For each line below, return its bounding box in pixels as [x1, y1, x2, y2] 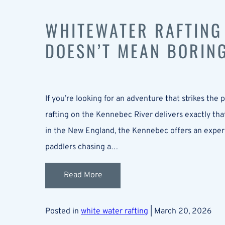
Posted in [45, 206, 81, 216]
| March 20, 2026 [148, 206, 211, 216]
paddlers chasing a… [45, 142, 118, 152]
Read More [63, 170, 102, 181]
